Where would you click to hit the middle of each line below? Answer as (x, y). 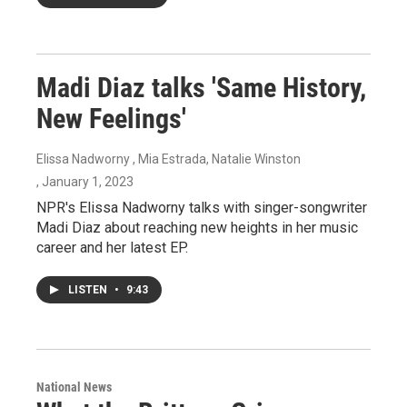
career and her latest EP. (112, 247)
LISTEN (89, 289)
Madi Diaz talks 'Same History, (201, 87)
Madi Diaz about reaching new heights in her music (197, 227)
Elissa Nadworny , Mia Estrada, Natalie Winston (169, 159)
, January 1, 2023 (85, 181)
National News (74, 387)
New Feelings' (111, 118)
